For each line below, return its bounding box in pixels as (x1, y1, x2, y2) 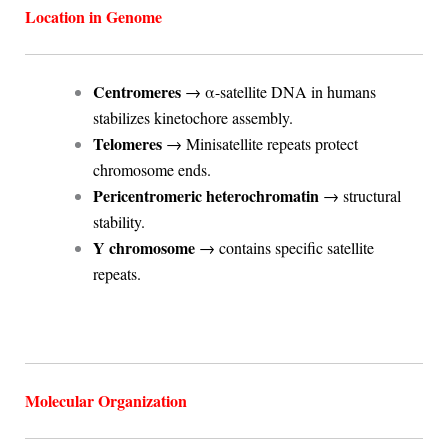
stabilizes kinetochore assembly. (92, 107, 293, 129)
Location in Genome (24, 5, 162, 29)
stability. (92, 211, 145, 233)
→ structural (318, 185, 401, 207)
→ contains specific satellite (194, 237, 374, 259)
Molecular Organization (24, 388, 187, 412)
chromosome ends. (92, 159, 211, 181)
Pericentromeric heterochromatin (92, 184, 319, 208)
